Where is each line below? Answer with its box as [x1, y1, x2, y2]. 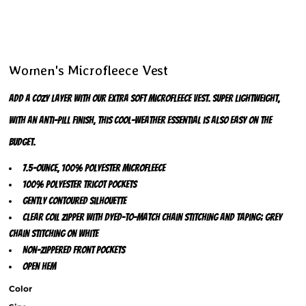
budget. [9, 137, 36, 148]
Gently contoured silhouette [23, 195, 126, 206]
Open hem [23, 261, 56, 272]
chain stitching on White [9, 228, 98, 239]
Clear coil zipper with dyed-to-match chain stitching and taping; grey [23, 212, 282, 223]
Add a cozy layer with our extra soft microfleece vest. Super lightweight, [9, 93, 280, 104]
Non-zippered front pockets [23, 245, 125, 255]
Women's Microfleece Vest [9, 62, 168, 79]
